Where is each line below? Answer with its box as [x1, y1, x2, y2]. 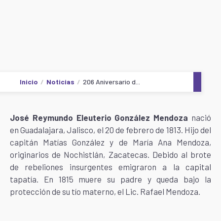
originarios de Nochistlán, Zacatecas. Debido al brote [10, 149, 211, 159]
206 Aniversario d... [83, 77, 140, 86]
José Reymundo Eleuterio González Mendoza [10, 112, 188, 122]
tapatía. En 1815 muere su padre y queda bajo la [10, 174, 211, 184]
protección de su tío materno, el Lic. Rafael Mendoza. [10, 186, 200, 196]
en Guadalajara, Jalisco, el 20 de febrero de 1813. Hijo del [10, 125, 211, 135]
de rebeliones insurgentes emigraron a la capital [10, 162, 211, 172]
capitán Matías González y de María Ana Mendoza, [10, 137, 211, 147]
